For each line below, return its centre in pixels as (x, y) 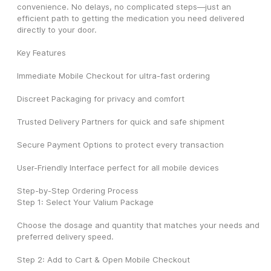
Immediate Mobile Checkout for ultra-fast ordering (113, 76)
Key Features (41, 53)
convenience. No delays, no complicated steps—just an (124, 7)
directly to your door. (57, 30)
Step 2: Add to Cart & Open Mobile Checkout (103, 260)
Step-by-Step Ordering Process (78, 191)
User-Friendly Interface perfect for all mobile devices (118, 168)
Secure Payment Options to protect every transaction (120, 145)
